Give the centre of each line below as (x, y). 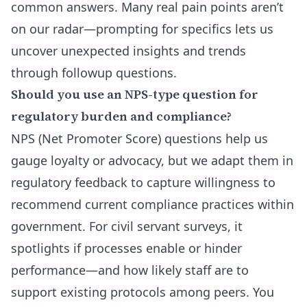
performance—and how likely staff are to (130, 270)
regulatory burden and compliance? (121, 116)
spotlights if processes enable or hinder (126, 248)
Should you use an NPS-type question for (135, 94)
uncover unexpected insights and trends (128, 51)
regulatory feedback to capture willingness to (143, 182)
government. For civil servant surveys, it (127, 226)
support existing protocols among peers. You (143, 292)
